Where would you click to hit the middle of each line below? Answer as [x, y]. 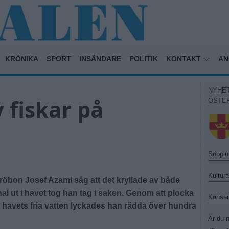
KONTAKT [185, 59]
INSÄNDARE [100, 59]
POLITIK [144, 59]
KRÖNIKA [22, 59]
